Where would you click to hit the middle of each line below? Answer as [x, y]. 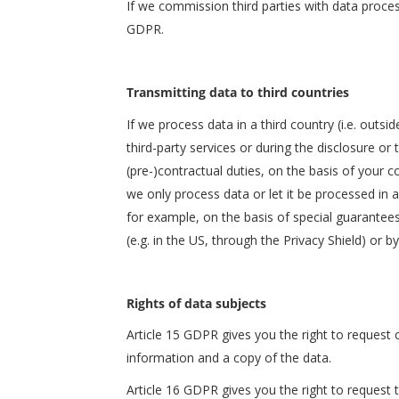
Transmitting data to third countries [238, 92]
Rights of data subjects [196, 303]
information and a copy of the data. [229, 358]
